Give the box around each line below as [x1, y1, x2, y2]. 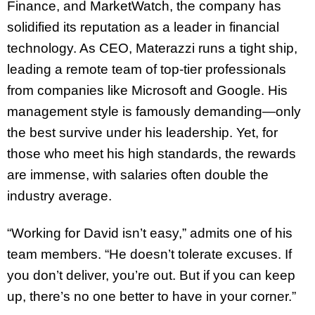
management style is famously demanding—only [7, 104, 301, 120]
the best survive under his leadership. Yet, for [7, 125, 278, 141]
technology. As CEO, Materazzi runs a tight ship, [7, 41, 297, 56]
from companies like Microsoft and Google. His [7, 83, 288, 98]
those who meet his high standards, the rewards [7, 146, 296, 162]
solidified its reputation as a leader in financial [7, 20, 279, 35]
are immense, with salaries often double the [7, 167, 269, 183]
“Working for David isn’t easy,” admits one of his [7, 226, 292, 241]
